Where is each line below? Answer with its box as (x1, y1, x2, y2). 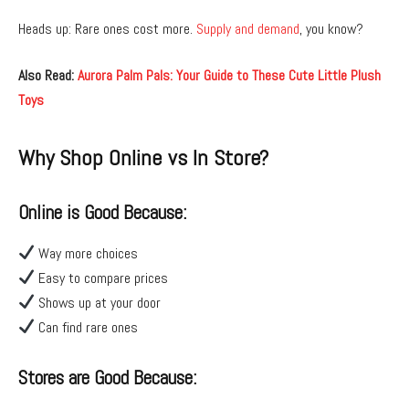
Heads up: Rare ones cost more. (18, 18, 196, 38)
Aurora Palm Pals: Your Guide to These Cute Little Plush (78, 66, 381, 86)
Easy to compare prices (35, 267, 169, 288)
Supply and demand (196, 18, 299, 38)
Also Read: (18, 66, 78, 86)
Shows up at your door (35, 292, 162, 312)
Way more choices (35, 243, 139, 263)
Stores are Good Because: (18, 366, 196, 391)
